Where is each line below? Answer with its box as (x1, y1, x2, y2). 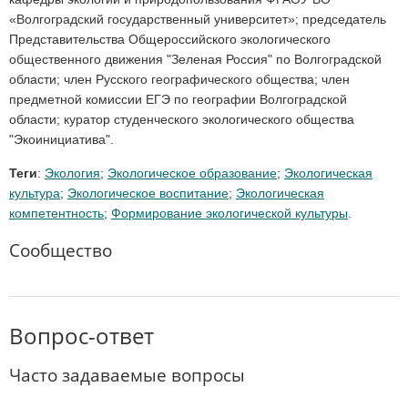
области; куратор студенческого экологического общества (9, 112, 354, 127)
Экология (45, 166, 100, 181)
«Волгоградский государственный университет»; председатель (9, 12, 386, 27)
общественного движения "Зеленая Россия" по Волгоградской (9, 52, 382, 67)
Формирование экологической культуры (111, 206, 348, 221)
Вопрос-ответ (9, 321, 154, 352)
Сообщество (9, 239, 112, 263)
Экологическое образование (107, 166, 277, 181)
